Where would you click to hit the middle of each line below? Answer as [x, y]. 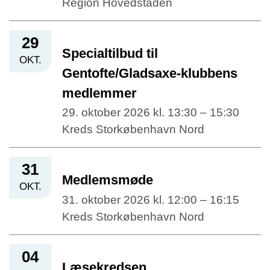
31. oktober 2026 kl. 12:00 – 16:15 [151, 199]
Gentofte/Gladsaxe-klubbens [150, 74]
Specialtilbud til [110, 54]
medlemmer [99, 93]
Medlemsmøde [108, 180]
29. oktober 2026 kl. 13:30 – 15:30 [151, 113]
